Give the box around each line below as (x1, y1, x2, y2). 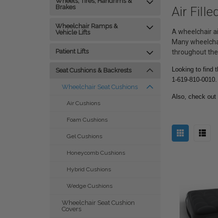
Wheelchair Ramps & (55, 22, 118, 30)
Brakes (55, 3, 75, 11)
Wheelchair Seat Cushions (62, 83, 138, 91)
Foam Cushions (67, 116, 108, 123)
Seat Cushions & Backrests (55, 67, 131, 74)
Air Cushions (67, 100, 100, 107)
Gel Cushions (67, 133, 102, 140)
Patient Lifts (55, 48, 89, 55)
